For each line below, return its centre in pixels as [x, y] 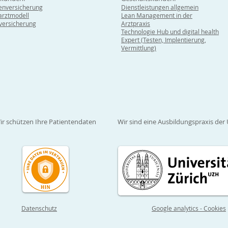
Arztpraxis [136, 24]
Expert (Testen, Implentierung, [164, 40]
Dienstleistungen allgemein [160, 7]
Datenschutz [39, 208]
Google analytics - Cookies [189, 208]
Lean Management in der [157, 16]
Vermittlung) [139, 48]
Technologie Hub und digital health [170, 32]
